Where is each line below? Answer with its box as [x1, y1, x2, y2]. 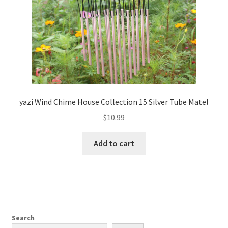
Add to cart [94, 138, 134, 149]
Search [11, 213, 35, 223]
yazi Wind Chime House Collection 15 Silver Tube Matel [19, 96, 209, 107]
